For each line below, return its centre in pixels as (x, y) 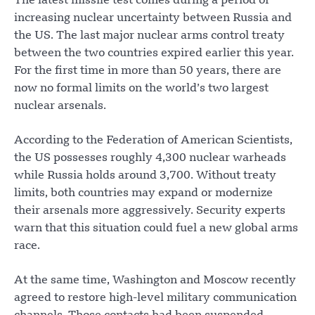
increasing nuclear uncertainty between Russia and (153, 19)
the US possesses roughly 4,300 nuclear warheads (150, 159)
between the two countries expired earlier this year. (154, 54)
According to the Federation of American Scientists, (153, 141)
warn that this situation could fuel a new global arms (156, 229)
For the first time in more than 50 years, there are (148, 71)
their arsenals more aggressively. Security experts (150, 211)
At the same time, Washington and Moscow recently (155, 281)
